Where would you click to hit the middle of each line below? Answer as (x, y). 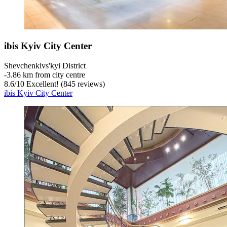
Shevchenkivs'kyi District (45, 66)
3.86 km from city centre (46, 75)
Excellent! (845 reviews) (65, 84)
